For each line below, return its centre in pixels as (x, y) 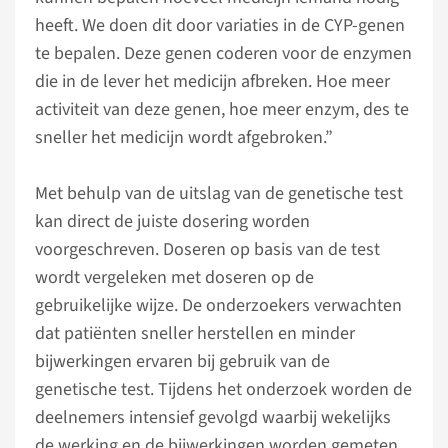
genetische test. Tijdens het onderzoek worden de (223, 389)
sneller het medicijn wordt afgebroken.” (184, 137)
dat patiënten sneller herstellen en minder (195, 333)
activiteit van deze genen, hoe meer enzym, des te (222, 109)
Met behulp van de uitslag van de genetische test (219, 193)
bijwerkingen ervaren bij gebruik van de (182, 361)
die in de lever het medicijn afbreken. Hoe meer (212, 81)
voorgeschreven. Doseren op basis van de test (207, 249)
